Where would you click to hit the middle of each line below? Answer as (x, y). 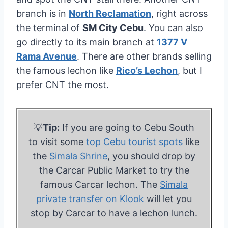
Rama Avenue (47, 56)
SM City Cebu (113, 27)
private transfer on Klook (90, 198)
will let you (168, 198)
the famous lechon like (66, 70)
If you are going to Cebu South (127, 127)
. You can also (173, 27)
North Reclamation (110, 13)
